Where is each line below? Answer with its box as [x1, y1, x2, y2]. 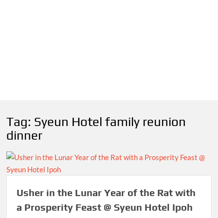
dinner [6, 127, 43, 143]
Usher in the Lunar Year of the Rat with [17, 187, 196, 199]
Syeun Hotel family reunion [34, 114, 186, 129]
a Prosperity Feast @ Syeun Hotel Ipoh [17, 201, 193, 213]
